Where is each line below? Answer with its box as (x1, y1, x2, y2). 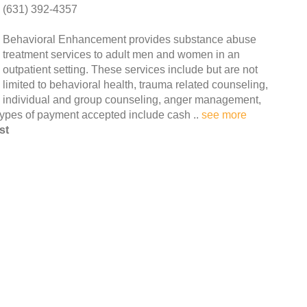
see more (201, 108, 247, 121)
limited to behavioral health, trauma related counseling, (3, 78, 268, 90)
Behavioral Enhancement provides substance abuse (3, 33, 256, 45)
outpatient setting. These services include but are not (3, 63, 258, 75)
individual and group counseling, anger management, (3, 93, 261, 106)
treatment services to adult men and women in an (3, 48, 240, 60)
